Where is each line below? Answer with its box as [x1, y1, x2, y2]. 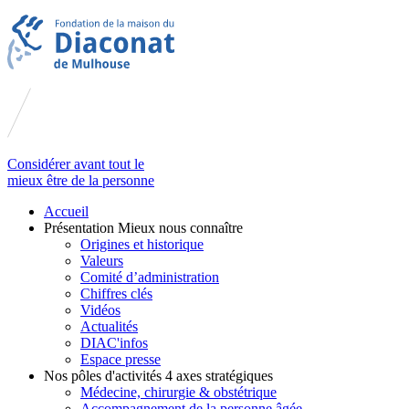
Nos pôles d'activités [44, 368, 165, 383]
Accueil [44, 204, 89, 219]
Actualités [80, 319, 138, 334]
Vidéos [80, 302, 121, 318]
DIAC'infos [80, 335, 148, 351]
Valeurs [80, 253, 123, 268]
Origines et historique [80, 236, 204, 252]
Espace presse [80, 351, 161, 367]
